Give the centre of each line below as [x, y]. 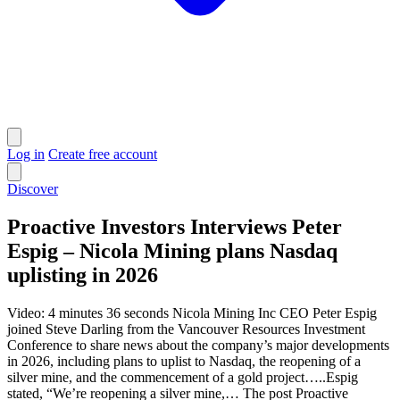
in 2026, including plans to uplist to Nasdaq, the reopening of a [184, 361]
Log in [26, 154]
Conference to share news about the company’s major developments [198, 345]
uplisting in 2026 [83, 275]
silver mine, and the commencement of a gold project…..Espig [183, 377]
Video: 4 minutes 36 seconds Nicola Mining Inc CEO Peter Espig [192, 312]
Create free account [103, 154]
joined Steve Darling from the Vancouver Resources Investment [186, 329]
